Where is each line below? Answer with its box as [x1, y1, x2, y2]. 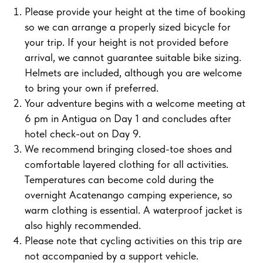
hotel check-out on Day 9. [25, 127, 141, 140]
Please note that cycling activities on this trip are [25, 234, 242, 247]
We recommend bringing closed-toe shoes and [25, 143, 232, 156]
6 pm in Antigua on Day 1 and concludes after [25, 112, 231, 125]
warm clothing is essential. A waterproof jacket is [25, 204, 242, 217]
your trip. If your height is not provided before [25, 36, 228, 49]
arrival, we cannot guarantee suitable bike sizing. [25, 51, 241, 64]
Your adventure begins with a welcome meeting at [25, 97, 245, 110]
